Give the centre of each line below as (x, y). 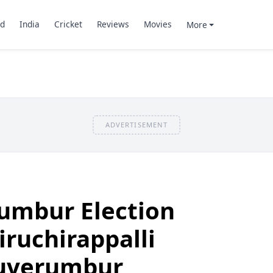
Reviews (113, 24)
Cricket (68, 24)
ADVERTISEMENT (136, 124)
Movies (158, 24)
